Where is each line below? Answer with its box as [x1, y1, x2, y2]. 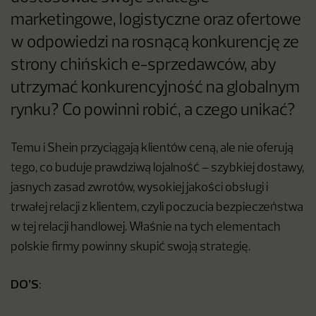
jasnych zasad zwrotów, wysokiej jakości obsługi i [11, 182, 268, 195]
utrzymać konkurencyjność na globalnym [11, 80, 300, 97]
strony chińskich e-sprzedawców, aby [11, 58, 276, 74]
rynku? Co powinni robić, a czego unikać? [11, 103, 296, 119]
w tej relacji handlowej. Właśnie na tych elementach [11, 221, 281, 234]
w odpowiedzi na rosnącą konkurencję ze [11, 35, 299, 51]
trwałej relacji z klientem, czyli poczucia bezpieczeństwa [11, 202, 303, 214]
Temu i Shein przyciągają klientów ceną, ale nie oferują [11, 142, 293, 155]
